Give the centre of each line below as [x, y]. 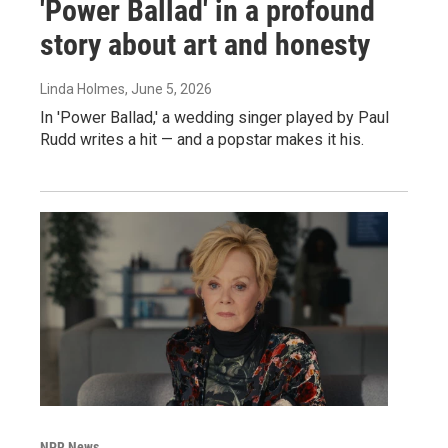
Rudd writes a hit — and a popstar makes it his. [202, 139]
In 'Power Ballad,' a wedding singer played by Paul [214, 117]
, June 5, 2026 [168, 88]
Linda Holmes [82, 88]
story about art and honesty [205, 44]
